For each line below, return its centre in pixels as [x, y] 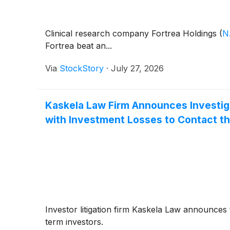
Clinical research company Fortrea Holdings [132, 34]
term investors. [74, 222]
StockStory [82, 69]
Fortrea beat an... [79, 46]
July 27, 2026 [137, 69]
